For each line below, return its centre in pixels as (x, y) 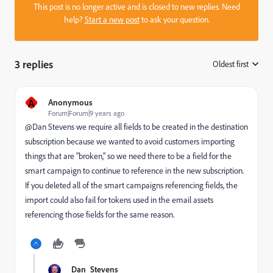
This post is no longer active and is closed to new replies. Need (136, 7)
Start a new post (112, 20)
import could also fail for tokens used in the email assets (119, 200)
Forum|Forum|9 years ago (86, 113)
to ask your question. (174, 20)
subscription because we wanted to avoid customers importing (130, 142)
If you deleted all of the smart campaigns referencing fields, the (131, 186)
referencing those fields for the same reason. (100, 215)
